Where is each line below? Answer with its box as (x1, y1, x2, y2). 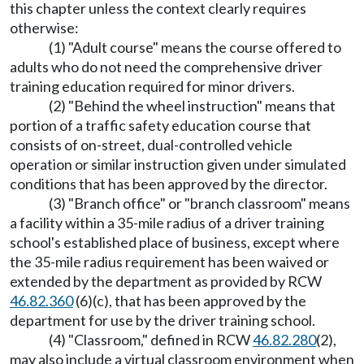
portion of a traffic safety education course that (10, 116, 311, 135)
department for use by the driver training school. (10, 311, 315, 330)
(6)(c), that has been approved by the (73, 292, 306, 310)
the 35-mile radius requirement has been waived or (10, 253, 329, 271)
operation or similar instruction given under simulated (10, 155, 346, 174)
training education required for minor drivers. (10, 77, 295, 96)
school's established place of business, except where (10, 233, 340, 252)
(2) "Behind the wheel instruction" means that (49, 97, 336, 115)
